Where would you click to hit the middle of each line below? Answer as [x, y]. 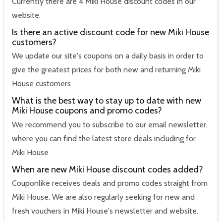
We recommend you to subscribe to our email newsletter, [110, 124]
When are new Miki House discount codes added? [108, 169]
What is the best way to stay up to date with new [107, 101]
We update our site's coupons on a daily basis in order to [108, 56]
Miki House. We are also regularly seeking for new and [103, 197]
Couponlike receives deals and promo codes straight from [110, 183]
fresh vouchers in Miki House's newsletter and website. [105, 211]
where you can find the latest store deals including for [104, 138]
